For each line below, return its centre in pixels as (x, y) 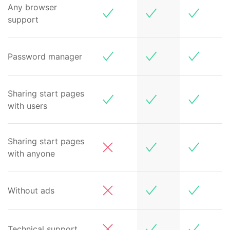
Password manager (45, 56)
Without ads (31, 190)
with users (27, 106)
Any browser (32, 7)
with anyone (31, 154)
